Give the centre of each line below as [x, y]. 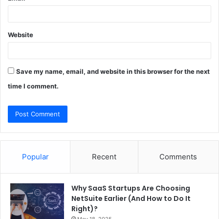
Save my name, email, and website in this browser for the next [113, 71]
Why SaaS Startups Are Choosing [131, 188]
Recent [104, 156]
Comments [178, 156]
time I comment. [33, 86]
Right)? [85, 208]
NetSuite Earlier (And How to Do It [131, 198]
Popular [35, 156]
